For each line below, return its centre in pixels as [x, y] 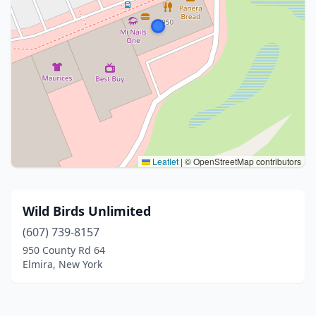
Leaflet [164, 161]
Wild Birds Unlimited [87, 211]
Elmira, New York [62, 264]
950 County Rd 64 [64, 250]
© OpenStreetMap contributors [242, 161]
